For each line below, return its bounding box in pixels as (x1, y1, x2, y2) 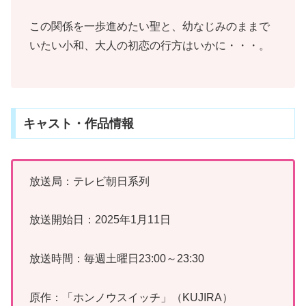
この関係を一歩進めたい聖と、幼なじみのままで (29, 20, 270, 33)
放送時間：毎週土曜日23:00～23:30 (29, 253, 204, 265)
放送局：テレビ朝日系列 (29, 175, 150, 187)
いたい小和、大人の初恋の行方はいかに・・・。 (29, 40, 270, 52)
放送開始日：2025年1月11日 (29, 214, 171, 226)
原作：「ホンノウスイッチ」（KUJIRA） (29, 291, 233, 303)
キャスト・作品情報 (23, 116, 134, 130)
